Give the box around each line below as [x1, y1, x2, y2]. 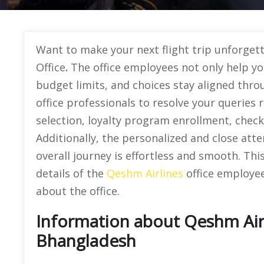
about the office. [36, 183, 123, 198]
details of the [36, 166, 107, 180]
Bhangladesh [36, 229, 136, 252]
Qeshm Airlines [107, 166, 183, 180]
